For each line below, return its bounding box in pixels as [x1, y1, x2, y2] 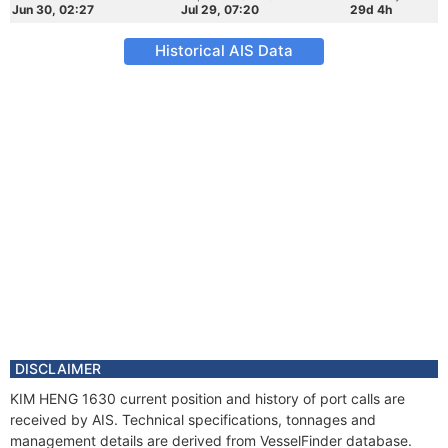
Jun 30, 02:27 [12, 2, 94, 17]
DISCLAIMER [15, 360, 101, 377]
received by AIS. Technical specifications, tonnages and [10, 411, 376, 428]
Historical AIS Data [155, 41, 293, 60]
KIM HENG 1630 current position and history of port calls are [10, 390, 405, 407]
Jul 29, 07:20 [181, 2, 259, 17]
